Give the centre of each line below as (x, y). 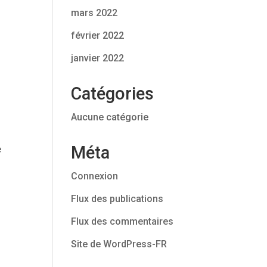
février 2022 (98, 35)
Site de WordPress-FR (119, 244)
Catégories (113, 94)
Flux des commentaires (122, 221)
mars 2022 (94, 13)
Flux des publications (117, 199)
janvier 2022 (98, 58)
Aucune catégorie (110, 117)
